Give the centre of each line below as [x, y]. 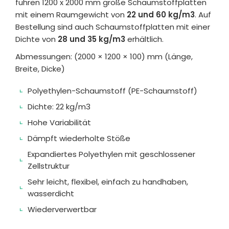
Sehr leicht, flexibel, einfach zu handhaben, [108, 182]
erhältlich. [144, 39]
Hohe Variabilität [59, 123]
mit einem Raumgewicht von [71, 15]
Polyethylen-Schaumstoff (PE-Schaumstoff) [112, 91]
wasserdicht [51, 194]
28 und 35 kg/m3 [91, 39]
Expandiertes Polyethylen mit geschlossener [111, 154]
